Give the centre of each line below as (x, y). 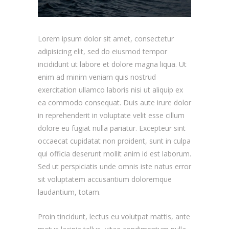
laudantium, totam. (69, 192)
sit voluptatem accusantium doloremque (105, 179)
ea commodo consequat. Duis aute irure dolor (114, 102)
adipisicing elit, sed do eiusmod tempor (102, 51)
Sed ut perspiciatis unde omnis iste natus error (114, 166)
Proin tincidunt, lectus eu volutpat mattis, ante (114, 216)
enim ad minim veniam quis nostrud (97, 77)
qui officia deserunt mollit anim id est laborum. (114, 153)
